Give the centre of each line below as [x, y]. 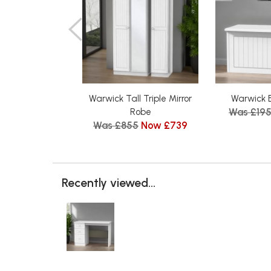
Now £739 [164, 125]
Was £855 [116, 125]
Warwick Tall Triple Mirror [140, 98]
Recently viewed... [109, 182]
